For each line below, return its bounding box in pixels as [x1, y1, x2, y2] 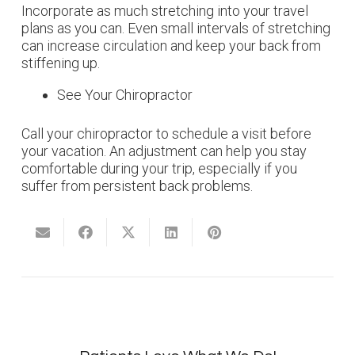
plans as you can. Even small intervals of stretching [21, 20, 330, 37]
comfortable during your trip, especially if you [21, 160, 297, 177]
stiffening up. [21, 55, 100, 72]
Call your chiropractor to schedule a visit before [21, 125, 311, 143]
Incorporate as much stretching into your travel [21, 2, 308, 20]
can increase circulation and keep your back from [21, 37, 321, 55]
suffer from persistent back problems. [21, 177, 253, 195]
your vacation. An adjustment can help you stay [21, 143, 307, 160]
